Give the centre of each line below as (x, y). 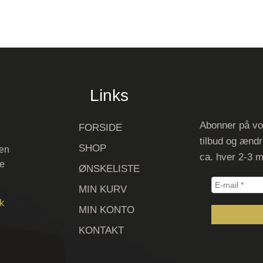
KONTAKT (101, 230)
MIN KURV (102, 189)
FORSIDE (100, 128)
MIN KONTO (106, 210)
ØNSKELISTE (109, 169)
